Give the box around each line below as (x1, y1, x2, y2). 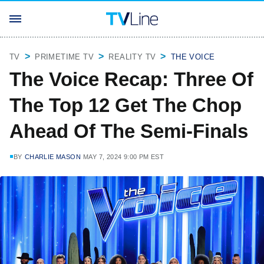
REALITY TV (108, 52, 156, 61)
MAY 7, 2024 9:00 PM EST (83, 153, 164, 160)
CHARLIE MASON (24, 153, 81, 160)
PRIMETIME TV (35, 52, 94, 61)
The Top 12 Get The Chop (9, 94, 242, 116)
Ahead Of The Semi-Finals (9, 120, 248, 142)
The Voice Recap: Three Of (9, 68, 253, 90)
